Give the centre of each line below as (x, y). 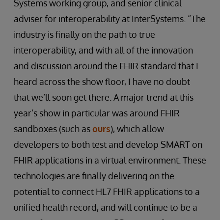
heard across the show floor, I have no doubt (102, 82)
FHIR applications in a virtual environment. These (110, 160)
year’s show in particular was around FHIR (97, 113)
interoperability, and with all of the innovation (103, 50)
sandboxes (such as (53, 129)
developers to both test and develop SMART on (108, 145)
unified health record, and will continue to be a (106, 207)
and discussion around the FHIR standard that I (106, 66)
